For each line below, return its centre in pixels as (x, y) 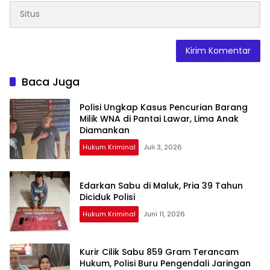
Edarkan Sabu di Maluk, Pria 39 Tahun (161, 185)
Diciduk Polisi (107, 197)
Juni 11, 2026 (164, 214)
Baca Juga (51, 81)
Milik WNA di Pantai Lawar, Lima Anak (159, 119)
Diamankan (105, 130)
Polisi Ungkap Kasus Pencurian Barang (164, 108)
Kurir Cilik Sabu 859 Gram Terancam (159, 252)
